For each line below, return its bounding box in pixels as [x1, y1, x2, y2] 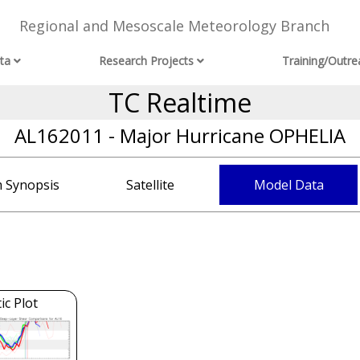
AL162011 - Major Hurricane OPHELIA [14, 122, 346, 149]
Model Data [253, 176, 324, 194]
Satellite [126, 176, 174, 194]
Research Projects [99, 53, 194, 69]
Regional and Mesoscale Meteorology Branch [18, 16, 329, 36]
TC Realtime [108, 85, 252, 120]
